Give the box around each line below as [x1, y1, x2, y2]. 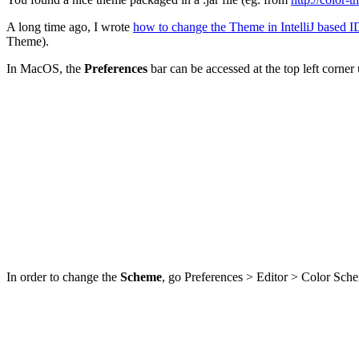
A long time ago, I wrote [6, 20, 133, 34]
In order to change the [6, 270, 120, 284]
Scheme [120, 270, 162, 284]
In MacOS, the [6, 62, 84, 76]
